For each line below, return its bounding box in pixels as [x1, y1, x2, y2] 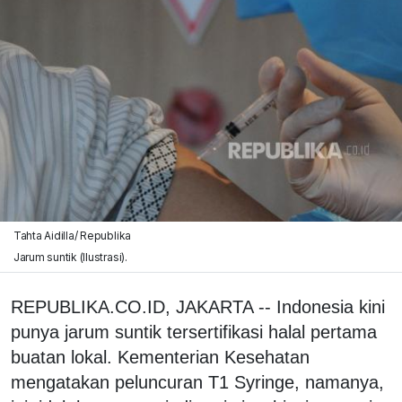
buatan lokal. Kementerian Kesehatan [11, 346, 310, 367]
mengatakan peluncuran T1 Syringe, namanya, [11, 371, 384, 392]
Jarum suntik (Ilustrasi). [13, 249, 127, 264]
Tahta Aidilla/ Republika [13, 228, 132, 242]
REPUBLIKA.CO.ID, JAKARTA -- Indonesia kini [11, 296, 385, 317]
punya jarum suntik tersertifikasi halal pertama [11, 321, 377, 342]
